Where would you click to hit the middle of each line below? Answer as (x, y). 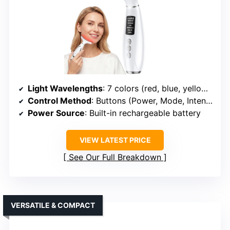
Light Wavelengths (65, 88)
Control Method (60, 100)
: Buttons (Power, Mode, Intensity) (149, 100)
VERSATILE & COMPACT (53, 205)
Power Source (56, 113)
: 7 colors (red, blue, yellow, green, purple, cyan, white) (152, 88)
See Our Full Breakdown (115, 157)
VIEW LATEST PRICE (115, 140)
